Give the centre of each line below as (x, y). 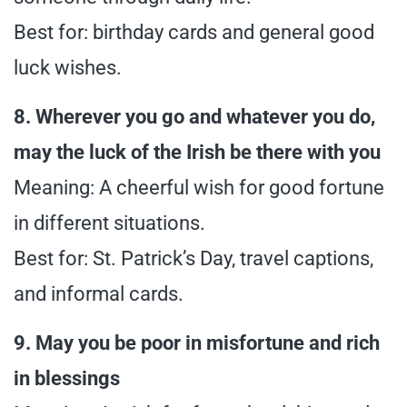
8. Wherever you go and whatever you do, (194, 117)
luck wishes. (68, 68)
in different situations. (109, 223)
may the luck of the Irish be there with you (197, 153)
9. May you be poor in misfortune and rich (197, 343)
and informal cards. (99, 294)
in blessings (67, 379)
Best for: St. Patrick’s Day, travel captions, (194, 259)
